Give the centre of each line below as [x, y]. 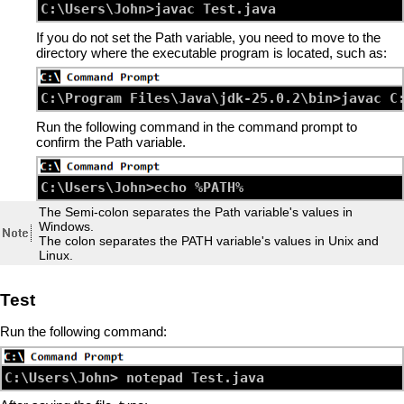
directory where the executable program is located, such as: [211, 52]
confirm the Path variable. [111, 142]
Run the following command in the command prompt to [197, 126]
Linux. [56, 256]
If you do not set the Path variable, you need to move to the [208, 37]
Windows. [66, 227]
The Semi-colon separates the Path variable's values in [196, 212]
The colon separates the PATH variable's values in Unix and [209, 241]
